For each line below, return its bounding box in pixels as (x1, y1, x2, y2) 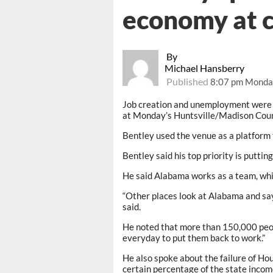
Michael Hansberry (165, 62, 245, 74)
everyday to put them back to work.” (122, 232, 265, 244)
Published (165, 76, 211, 88)
